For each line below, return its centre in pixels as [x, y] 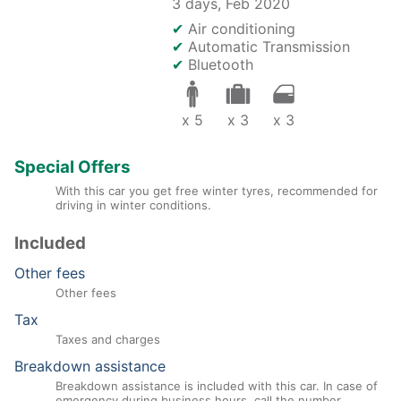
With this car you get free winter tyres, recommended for [216, 191]
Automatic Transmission [269, 47]
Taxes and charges [107, 340]
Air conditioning [242, 29]
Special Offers [73, 167]
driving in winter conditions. [133, 205]
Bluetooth [221, 65]
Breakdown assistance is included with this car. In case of [216, 386]
